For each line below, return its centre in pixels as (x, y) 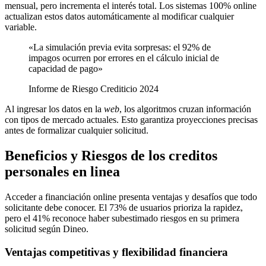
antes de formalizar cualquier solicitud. (77, 131)
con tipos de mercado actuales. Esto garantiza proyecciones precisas (131, 120)
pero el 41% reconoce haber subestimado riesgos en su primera (122, 218)
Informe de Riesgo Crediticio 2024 (94, 89)
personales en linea (62, 172)
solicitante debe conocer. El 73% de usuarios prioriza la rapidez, (124, 208)
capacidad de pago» (66, 69)
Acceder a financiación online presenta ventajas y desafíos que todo (131, 197)
